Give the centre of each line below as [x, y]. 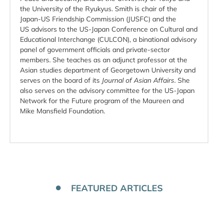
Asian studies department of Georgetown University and [108, 70]
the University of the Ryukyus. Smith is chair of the [99, 9]
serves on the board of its [61, 80]
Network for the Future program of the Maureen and [102, 101]
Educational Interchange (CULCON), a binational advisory [108, 39]
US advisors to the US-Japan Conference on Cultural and [109, 29]
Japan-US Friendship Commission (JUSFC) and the [98, 19]
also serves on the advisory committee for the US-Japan [107, 91]
